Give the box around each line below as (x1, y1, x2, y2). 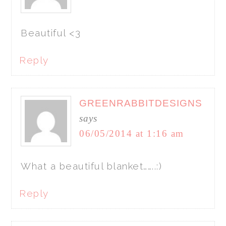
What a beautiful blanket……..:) (21, 160, 162, 172)
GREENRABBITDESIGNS (79, 97, 203, 108)
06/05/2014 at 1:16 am (79, 128, 184, 139)
